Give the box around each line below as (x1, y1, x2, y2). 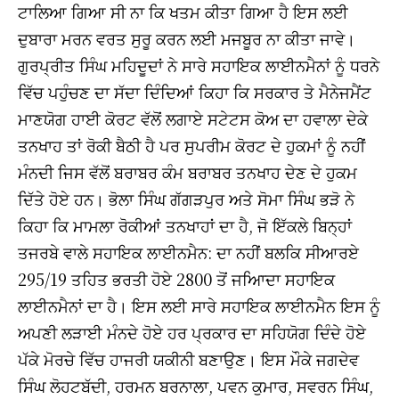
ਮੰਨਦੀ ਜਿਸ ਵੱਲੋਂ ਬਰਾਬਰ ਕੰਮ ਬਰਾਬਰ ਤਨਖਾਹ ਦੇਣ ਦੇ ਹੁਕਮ (18, 159, 357, 183)
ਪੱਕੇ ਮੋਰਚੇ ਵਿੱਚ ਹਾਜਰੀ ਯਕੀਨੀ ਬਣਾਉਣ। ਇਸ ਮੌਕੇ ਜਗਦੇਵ (18, 346, 359, 370)
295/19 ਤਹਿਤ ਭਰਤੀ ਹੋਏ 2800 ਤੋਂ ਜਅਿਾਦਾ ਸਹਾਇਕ (18, 266, 335, 290)
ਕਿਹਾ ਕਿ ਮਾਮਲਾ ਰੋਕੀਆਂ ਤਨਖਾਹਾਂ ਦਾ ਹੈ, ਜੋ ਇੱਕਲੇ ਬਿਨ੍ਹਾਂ (18, 213, 352, 237)
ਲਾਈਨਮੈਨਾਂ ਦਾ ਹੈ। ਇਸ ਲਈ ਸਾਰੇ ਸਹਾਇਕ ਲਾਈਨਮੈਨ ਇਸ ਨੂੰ (18, 293, 380, 317)
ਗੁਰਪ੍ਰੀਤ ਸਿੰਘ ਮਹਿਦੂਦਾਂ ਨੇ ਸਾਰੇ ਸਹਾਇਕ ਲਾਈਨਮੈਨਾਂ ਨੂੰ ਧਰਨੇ (18, 53, 379, 77)
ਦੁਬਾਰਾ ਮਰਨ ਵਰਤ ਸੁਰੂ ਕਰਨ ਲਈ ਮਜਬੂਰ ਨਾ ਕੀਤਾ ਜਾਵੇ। (18, 26, 355, 50)
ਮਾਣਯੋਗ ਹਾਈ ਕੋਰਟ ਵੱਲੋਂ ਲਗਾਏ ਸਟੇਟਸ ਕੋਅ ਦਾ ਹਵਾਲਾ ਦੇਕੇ (18, 106, 368, 130)
